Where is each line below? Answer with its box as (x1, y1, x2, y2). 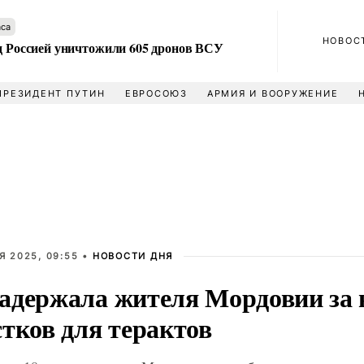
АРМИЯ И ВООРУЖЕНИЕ (206, 88, 339, 99)
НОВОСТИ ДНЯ (92, 250, 174, 262)
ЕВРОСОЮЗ (124, 88, 188, 99)
